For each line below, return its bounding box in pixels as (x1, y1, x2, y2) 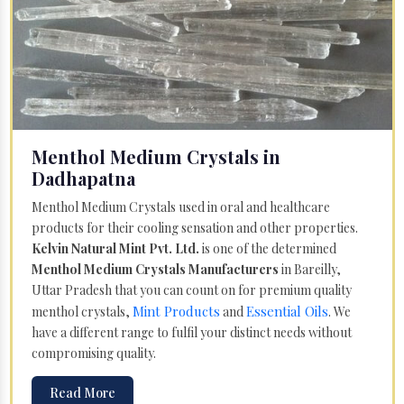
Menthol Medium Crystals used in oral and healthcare (32, 197, 330, 216)
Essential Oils (246, 301, 328, 320)
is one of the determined (199, 239, 336, 257)
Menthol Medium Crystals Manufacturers (32, 260, 279, 278)
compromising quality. (32, 344, 156, 362)
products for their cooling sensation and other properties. (32, 218, 358, 236)
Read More (50, 383, 115, 401)
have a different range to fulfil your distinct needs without (32, 323, 352, 341)
